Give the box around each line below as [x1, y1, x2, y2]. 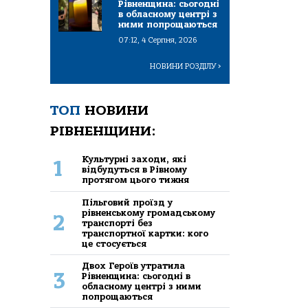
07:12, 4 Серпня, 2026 [118, 36, 197, 45]
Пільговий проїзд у [82, 197, 173, 208]
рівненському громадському [82, 208, 216, 219]
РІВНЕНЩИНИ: [50, 123, 156, 140]
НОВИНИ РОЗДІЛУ [150, 62, 218, 71]
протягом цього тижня [82, 174, 190, 185]
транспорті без [82, 218, 153, 229]
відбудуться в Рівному [82, 164, 188, 175]
